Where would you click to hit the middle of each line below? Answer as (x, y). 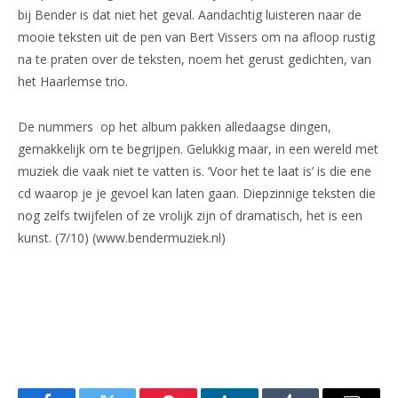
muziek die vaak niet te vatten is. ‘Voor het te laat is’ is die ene (195, 171)
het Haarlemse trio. (73, 82)
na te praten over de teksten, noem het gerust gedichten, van (195, 60)
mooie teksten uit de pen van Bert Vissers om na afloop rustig (196, 37)
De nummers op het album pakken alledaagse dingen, (175, 127)
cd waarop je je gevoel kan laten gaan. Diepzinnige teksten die (197, 194)
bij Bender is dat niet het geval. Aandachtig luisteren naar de (190, 15)
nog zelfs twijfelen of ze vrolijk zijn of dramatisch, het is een (190, 216)
